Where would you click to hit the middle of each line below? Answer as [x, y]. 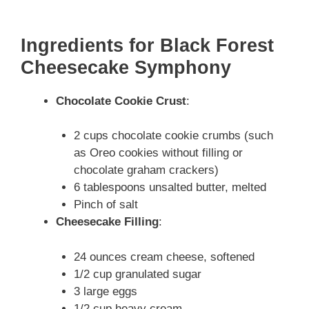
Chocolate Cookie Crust [121, 101]
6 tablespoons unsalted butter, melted [170, 188]
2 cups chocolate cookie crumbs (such [173, 136]
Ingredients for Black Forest [147, 45]
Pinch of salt [106, 205]
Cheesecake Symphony [126, 67]
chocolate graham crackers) [146, 170]
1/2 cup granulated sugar [137, 274]
